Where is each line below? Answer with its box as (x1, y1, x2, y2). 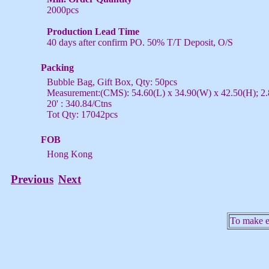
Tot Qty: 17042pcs (47, 109, 118, 119)
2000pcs (47, 5, 79, 15)
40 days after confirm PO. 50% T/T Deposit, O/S (47, 37, 233, 47)
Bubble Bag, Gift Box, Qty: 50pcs (47, 77, 177, 87)
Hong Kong (47, 149, 92, 159)
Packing (41, 62, 74, 73)
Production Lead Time (47, 26, 139, 37)
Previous (11, 173, 53, 186)
